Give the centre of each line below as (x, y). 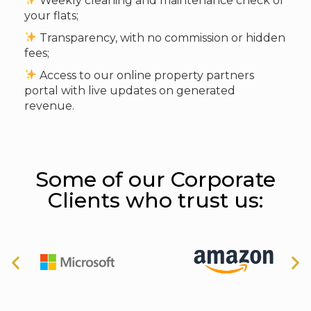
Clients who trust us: (155, 200)
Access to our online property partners (146, 75)
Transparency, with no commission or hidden (161, 37)
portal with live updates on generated (130, 90)
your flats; (51, 15)
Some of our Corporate (155, 179)
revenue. (49, 106)
